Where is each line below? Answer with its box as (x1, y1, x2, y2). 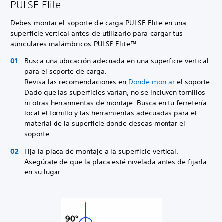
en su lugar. (24, 167, 62, 176)
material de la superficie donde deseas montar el (24, 119, 185, 128)
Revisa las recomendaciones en (24, 77, 128, 86)
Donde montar (128, 77, 175, 86)
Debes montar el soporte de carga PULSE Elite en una (10, 18, 187, 27)
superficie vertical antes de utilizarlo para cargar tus (10, 29, 183, 38)
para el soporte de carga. (24, 67, 107, 76)
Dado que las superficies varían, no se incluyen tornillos (24, 88, 205, 97)
